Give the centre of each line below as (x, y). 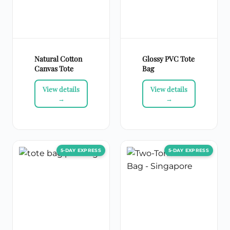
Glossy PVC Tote (168, 59)
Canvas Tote (54, 69)
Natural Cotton (58, 59)
